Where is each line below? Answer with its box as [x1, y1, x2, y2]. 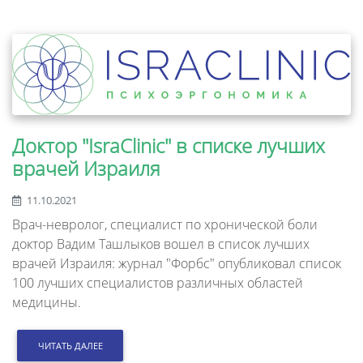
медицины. [12, 293, 81, 312]
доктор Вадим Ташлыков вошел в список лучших [12, 235, 310, 254]
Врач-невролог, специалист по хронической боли [12, 216, 318, 234]
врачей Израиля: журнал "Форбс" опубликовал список [12, 254, 341, 273]
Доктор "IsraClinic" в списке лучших [12, 132, 325, 160]
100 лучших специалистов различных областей [12, 274, 303, 293]
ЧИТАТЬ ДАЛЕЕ [37, 339, 103, 352]
